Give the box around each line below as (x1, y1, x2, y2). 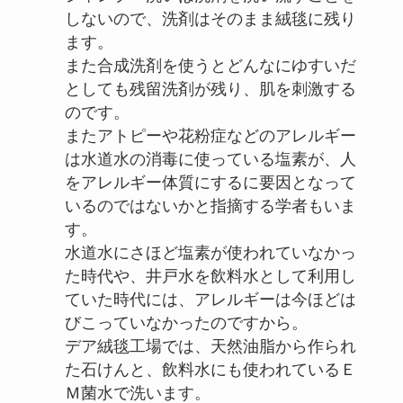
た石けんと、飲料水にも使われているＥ (64, 361, 356, 380)
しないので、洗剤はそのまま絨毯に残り (64, 10, 356, 29)
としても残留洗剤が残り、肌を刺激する (64, 80, 356, 99)
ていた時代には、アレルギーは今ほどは (64, 291, 356, 309)
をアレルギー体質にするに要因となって (64, 174, 356, 193)
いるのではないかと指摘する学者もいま (64, 197, 356, 216)
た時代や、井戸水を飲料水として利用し (64, 267, 356, 286)
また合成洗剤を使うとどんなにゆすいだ (64, 57, 356, 76)
